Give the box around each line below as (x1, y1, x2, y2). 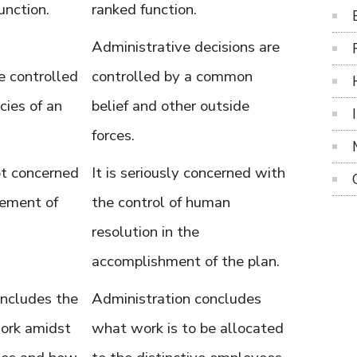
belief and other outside (92, 96, 249, 116)
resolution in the (92, 222, 199, 242)
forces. (92, 125, 135, 146)
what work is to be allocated (92, 318, 284, 339)
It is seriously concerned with (92, 163, 285, 183)
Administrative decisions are (92, 37, 280, 57)
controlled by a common (92, 66, 253, 87)
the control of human (92, 192, 230, 213)
